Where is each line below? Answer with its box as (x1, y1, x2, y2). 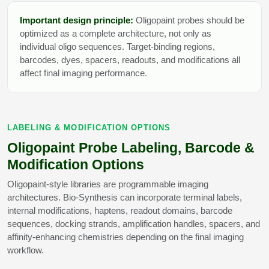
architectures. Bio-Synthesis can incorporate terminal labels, (7, 192, 242, 203)
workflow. (7, 245, 44, 256)
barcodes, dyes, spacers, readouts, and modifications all (20, 55, 240, 65)
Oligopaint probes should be (133, 15, 244, 26)
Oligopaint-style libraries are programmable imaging (7, 179, 208, 190)
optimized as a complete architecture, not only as (20, 28, 211, 39)
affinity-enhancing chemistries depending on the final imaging (7, 232, 244, 243)
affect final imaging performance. (20, 68, 147, 79)
